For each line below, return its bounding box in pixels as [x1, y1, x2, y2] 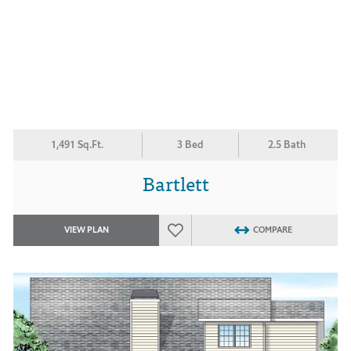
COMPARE [252, 224, 292, 236]
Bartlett [142, 167, 209, 198]
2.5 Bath [268, 138, 306, 151]
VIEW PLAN [63, 224, 109, 236]
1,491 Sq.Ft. [51, 138, 104, 151]
